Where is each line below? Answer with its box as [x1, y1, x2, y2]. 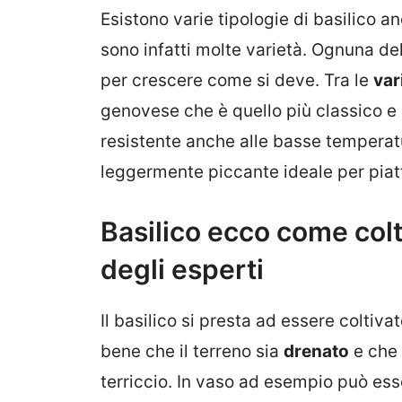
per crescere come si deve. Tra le [100, 69, 373, 91]
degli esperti [100, 253, 264, 286]
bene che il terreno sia [100, 341, 284, 363]
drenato [284, 341, 349, 363]
